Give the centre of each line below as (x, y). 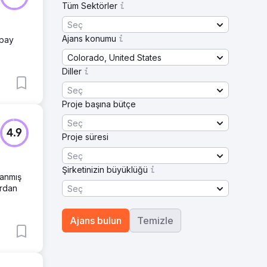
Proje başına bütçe (99, 104)
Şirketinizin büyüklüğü (105, 170)
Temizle (155, 221)
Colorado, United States (114, 57)
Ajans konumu (89, 38)
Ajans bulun (96, 221)
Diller (72, 71)
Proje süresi (85, 137)
